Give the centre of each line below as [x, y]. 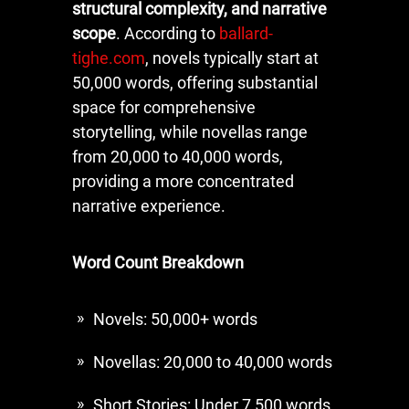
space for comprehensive [164, 107]
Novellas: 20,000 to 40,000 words [213, 362]
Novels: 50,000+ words [175, 319]
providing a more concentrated [183, 181]
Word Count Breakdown [158, 262]
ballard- [246, 33]
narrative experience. [149, 205]
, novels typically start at [232, 58]
